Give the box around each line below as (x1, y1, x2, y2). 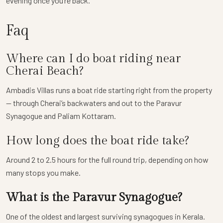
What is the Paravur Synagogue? (6, 191, 182, 205)
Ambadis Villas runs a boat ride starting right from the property (6, 85, 212, 95)
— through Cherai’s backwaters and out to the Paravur (6, 98, 182, 108)
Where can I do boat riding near (6, 52, 181, 66)
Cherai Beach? (6, 64, 84, 79)
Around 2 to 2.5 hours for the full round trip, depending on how (6, 155, 209, 165)
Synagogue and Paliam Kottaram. (6, 111, 116, 121)
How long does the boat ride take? (6, 134, 189, 148)
